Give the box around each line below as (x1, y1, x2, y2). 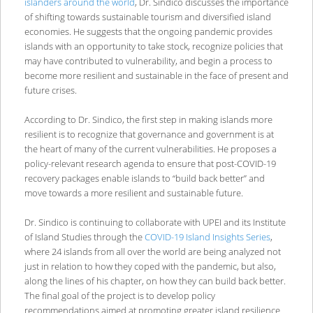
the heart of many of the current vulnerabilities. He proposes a (24, 143, 277, 156)
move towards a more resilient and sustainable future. (24, 187, 243, 200)
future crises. (24, 84, 77, 97)
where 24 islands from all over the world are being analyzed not (24, 245, 281, 259)
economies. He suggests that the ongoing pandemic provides (24, 25, 272, 38)
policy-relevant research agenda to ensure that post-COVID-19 (24, 157, 276, 170)
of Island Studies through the (24, 231, 145, 244)
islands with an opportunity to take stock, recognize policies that (24, 40, 283, 53)
